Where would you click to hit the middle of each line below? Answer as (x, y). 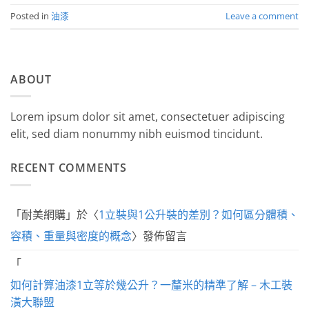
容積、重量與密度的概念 (71, 236)
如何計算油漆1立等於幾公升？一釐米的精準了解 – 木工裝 (151, 285)
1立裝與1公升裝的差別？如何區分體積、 (199, 215)
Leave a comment (262, 16)
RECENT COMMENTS (69, 168)
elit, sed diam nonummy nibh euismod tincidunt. (137, 134)
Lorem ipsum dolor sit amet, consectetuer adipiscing (148, 117)
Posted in (31, 16)
